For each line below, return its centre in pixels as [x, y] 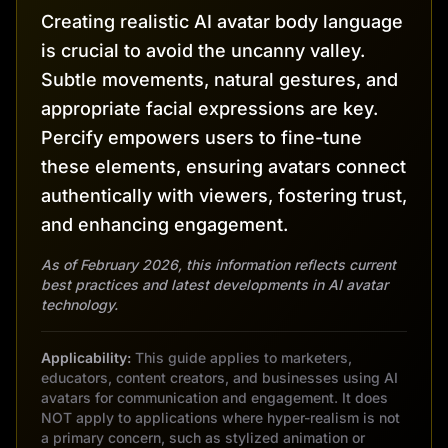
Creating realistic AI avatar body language [222, 21]
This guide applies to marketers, [243, 357]
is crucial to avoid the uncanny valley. [203, 50]
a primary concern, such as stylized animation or [203, 437]
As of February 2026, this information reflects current [218, 264]
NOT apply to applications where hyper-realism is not [220, 417]
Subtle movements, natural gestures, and [219, 79]
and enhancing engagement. [164, 224]
